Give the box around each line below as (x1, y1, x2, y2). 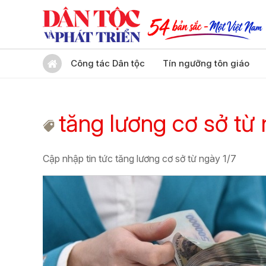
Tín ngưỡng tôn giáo (163, 58, 249, 69)
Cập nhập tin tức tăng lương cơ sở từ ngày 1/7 (43, 153, 236, 164)
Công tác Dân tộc (71, 58, 145, 69)
